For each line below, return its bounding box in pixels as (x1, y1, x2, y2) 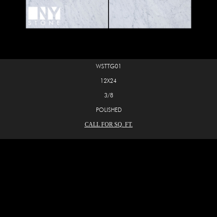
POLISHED (95, 106, 122, 113)
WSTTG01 (95, 62, 122, 70)
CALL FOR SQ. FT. (84, 121, 133, 128)
